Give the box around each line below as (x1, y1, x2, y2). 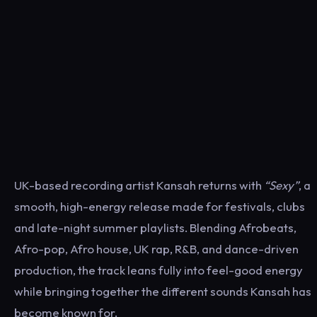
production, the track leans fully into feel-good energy (14, 262, 303, 277)
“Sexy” (264, 177, 299, 192)
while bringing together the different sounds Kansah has (14, 283, 311, 299)
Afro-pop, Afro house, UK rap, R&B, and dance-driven (14, 241, 299, 256)
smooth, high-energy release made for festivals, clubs (14, 198, 305, 214)
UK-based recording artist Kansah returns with (14, 177, 264, 192)
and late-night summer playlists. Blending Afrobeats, (14, 219, 296, 235)
